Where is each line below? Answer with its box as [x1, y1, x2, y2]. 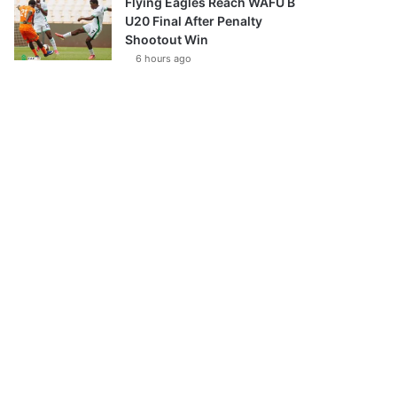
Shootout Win [125, 32, 209, 47]
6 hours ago [136, 52, 192, 65]
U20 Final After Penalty [125, 13, 263, 28]
